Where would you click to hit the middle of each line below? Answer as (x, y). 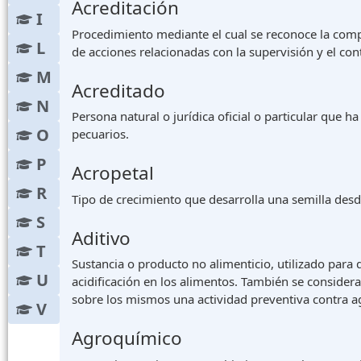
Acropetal (113, 173)
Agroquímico (127, 338)
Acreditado (118, 90)
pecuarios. (100, 134)
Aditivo (101, 238)
